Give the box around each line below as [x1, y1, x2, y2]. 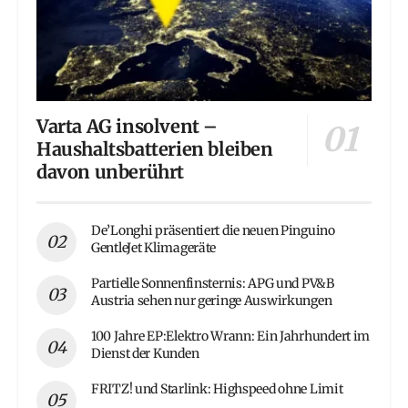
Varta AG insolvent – [36, 115, 219, 138]
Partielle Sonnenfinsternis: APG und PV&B [91, 275, 334, 292]
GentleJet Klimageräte [91, 240, 217, 257]
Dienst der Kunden [91, 345, 199, 362]
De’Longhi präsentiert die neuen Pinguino [91, 222, 335, 240]
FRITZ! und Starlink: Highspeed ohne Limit [91, 381, 343, 398]
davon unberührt [36, 160, 185, 184]
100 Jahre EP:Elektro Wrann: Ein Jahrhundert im [91, 328, 371, 345]
